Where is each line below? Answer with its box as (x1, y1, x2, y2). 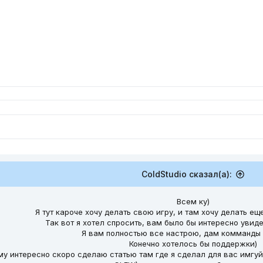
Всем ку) (177, 197, 210, 206)
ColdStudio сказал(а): (141, 169, 232, 179)
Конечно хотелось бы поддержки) (129, 239, 257, 248)
